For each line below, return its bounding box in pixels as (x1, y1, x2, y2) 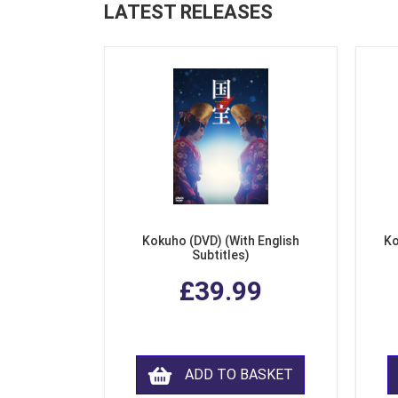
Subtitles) (191, 248, 250, 263)
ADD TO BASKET (185, 366, 294, 384)
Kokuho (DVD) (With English (141, 234, 299, 249)
